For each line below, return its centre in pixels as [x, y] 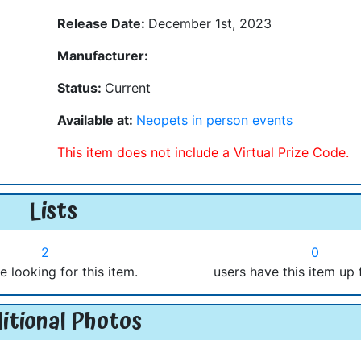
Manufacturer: [103, 55]
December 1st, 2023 [210, 23]
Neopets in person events [214, 120]
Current [128, 87]
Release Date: [103, 23]
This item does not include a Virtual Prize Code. [203, 152]
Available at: [97, 120]
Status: [81, 87]
